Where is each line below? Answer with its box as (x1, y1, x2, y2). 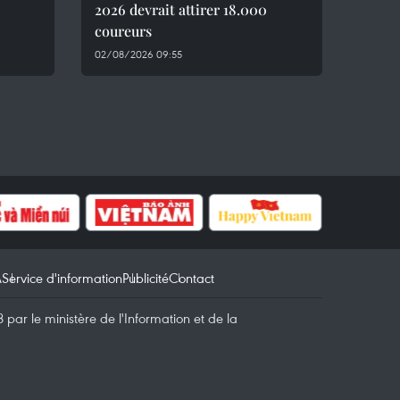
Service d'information (2, 269, 122, 287)
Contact (169, 269, 214, 287)
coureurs (95, 21, 152, 40)
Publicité (122, 269, 169, 287)
